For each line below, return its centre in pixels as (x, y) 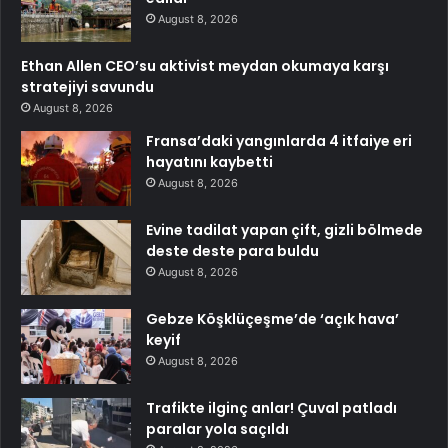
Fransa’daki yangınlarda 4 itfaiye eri (279, 141)
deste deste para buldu (232, 251)
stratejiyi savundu (87, 87)
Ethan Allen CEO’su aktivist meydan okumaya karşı (205, 66)
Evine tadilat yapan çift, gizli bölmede (284, 230)
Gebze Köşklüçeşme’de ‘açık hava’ (272, 319)
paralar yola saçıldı (217, 429)
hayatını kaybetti (209, 162)
